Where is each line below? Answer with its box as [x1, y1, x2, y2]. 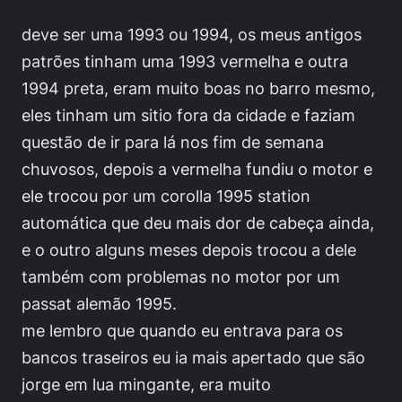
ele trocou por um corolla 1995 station [22, 186, 310, 206]
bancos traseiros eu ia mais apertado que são [22, 347, 365, 368]
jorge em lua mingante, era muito [22, 374, 271, 395]
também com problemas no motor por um [22, 267, 340, 287]
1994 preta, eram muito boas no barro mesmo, [22, 78, 375, 99]
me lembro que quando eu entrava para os [22, 320, 343, 341]
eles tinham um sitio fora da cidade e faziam [22, 105, 355, 126]
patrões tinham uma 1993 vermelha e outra [22, 51, 348, 72]
